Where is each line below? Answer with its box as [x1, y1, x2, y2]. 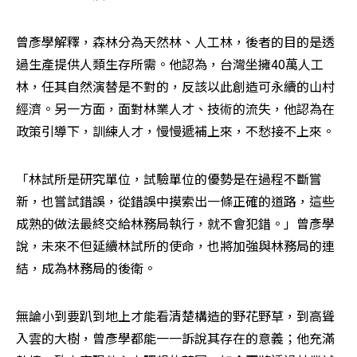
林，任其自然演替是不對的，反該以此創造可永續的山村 [16, 76, 335, 96]
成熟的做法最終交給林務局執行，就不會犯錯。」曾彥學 [16, 213, 335, 233]
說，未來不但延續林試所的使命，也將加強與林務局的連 [16, 235, 335, 255]
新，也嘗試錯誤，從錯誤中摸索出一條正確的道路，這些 [16, 190, 335, 210]
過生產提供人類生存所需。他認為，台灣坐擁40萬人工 [16, 53, 324, 73]
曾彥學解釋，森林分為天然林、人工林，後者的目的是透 [16, 31, 335, 51]
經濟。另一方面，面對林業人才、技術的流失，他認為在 [16, 98, 335, 118]
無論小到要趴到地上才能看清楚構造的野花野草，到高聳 [16, 305, 335, 325]
